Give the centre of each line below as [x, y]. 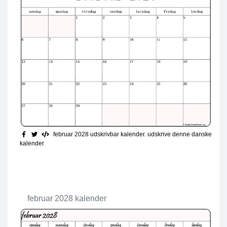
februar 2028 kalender [67, 198]
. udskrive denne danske [178, 134]
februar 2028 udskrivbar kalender [98, 134]
